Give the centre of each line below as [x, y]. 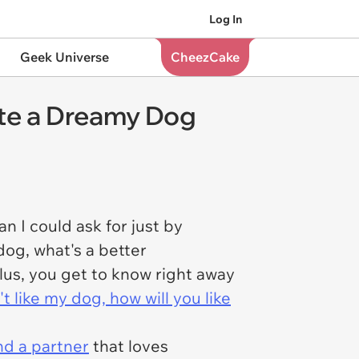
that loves [129, 346]
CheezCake [205, 57]
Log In [226, 19]
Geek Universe [64, 57]
